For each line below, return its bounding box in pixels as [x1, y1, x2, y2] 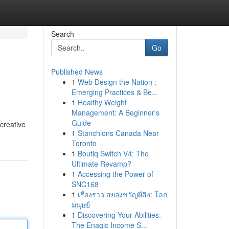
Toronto [71, 138, 97, 148]
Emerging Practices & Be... [71, 87, 158, 97]
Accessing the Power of [77, 169, 153, 179]
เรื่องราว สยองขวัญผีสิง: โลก [77, 189, 167, 199]
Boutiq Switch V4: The [77, 148, 149, 158]
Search [51, 29, 74, 39]
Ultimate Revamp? [71, 158, 131, 169]
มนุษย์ [71, 199, 90, 210]
